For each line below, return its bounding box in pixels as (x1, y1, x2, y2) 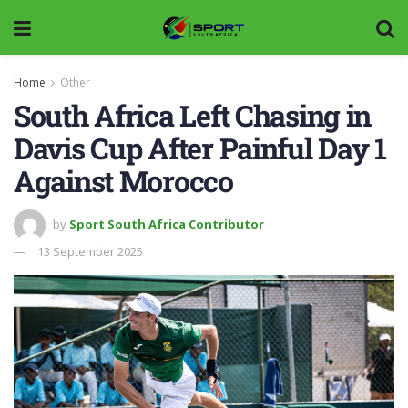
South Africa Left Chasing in (14, 96, 372, 135)
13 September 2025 (37, 242, 143, 260)
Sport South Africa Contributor (69, 215, 264, 232)
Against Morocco (14, 161, 233, 200)
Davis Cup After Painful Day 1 (14, 128, 386, 168)
